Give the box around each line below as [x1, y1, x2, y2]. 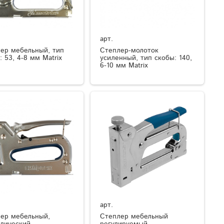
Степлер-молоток [100, 45, 159, 56]
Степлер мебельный [100, 211, 168, 221]
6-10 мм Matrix [100, 60, 148, 71]
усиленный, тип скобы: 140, [100, 53, 192, 63]
